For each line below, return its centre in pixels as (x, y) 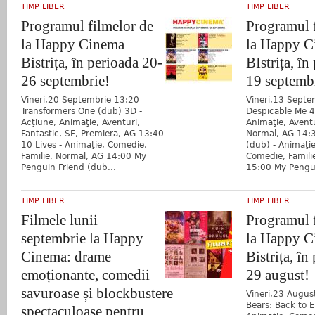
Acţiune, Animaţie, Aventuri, (81, 122)
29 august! (278, 275)
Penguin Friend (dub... (69, 167)
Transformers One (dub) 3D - (82, 111)
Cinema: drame (66, 256)
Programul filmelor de (87, 26)
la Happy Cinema (73, 44)
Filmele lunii (59, 220)
